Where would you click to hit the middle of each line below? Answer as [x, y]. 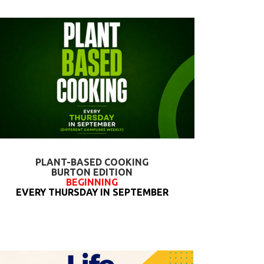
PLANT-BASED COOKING [92, 162]
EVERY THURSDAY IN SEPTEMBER [92, 192]
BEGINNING [92, 182]
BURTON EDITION [92, 172]
